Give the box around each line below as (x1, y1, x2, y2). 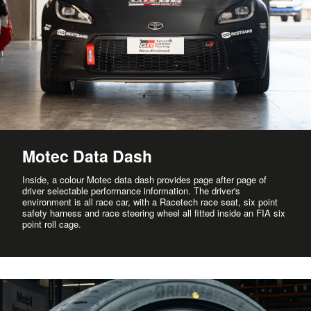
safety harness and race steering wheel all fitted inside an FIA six (22, 205, 285, 219)
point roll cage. (22, 217, 81, 230)
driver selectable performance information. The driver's (22, 183, 240, 197)
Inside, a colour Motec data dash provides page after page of (22, 172, 267, 186)
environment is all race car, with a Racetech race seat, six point (22, 194, 278, 208)
